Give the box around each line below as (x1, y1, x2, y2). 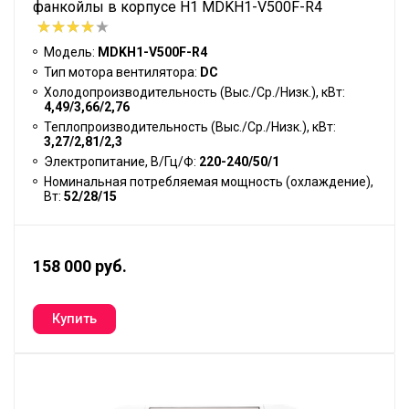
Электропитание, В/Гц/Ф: (44, 154, 199, 170)
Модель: (44, 45, 98, 60)
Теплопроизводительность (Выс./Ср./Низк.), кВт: (44, 120, 336, 135)
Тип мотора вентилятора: (44, 65, 200, 80)
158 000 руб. (33, 257, 127, 277)
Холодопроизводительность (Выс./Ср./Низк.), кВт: (44, 85, 345, 100)
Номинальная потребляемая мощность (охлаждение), (44, 174, 373, 190)
